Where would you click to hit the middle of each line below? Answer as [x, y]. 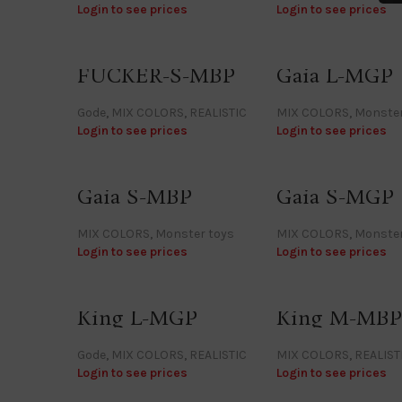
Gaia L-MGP [334, 76]
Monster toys [195, 233]
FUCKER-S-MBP [156, 76]
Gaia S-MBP [135, 197]
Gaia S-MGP [335, 197]
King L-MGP [137, 319]
